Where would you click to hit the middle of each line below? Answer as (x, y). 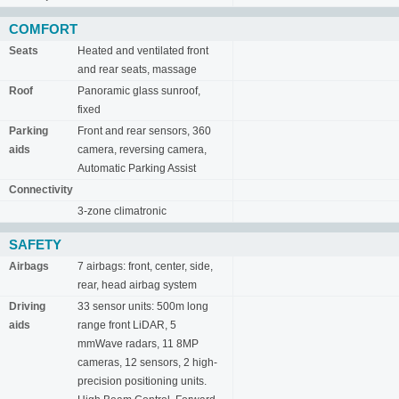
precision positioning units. (142, 381)
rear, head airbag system (137, 285)
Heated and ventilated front (143, 51)
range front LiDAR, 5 (127, 325)
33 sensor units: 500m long (143, 306)
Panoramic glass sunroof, (139, 91)
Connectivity (41, 190)
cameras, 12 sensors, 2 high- (147, 362)
